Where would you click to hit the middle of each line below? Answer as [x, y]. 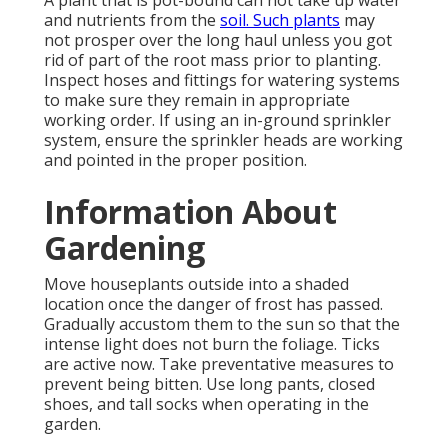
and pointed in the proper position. [175, 160]
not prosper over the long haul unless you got [218, 40]
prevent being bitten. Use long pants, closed [209, 384]
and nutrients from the [132, 20]
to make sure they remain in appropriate [197, 100]
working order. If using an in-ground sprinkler [217, 120]
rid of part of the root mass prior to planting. [212, 60]
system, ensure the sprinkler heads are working [223, 140]
